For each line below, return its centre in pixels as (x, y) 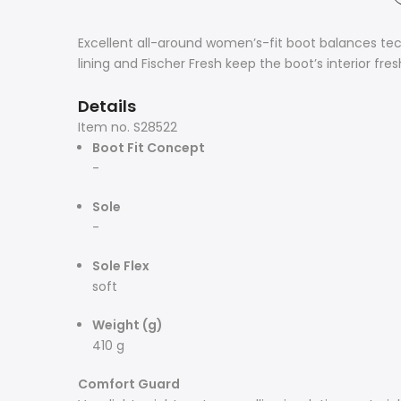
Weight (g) (128, 325)
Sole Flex (121, 266)
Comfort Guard (129, 384)
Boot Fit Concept (149, 148)
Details (107, 106)
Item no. (104, 127)
